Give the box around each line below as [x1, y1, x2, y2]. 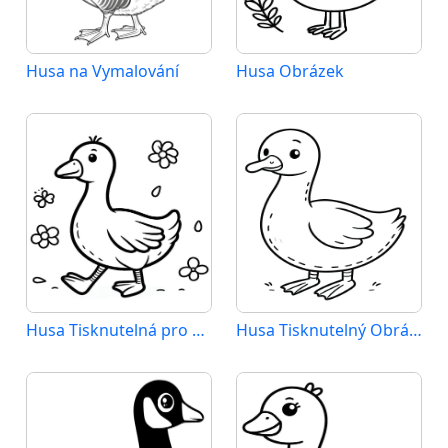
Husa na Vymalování [26, 60, 179, 82]
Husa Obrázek [236, 60, 344, 82]
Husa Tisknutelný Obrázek [409, 319, 422, 341]
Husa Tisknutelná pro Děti [192, 319, 205, 341]
